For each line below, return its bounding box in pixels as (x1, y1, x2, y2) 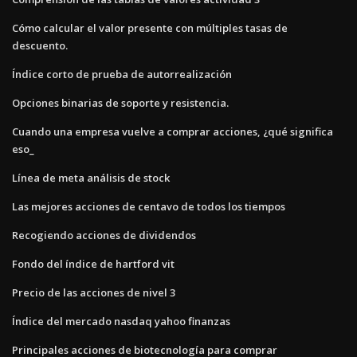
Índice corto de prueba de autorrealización (12, 66, 232, 81)
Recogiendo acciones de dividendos (12, 227, 196, 242)
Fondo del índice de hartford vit (12, 256, 175, 271)
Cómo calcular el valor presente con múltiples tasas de (12, 20, 288, 35)
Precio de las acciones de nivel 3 (12, 284, 175, 300)
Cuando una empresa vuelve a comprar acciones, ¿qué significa (12, 124, 333, 139)
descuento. (12, 37, 68, 53)
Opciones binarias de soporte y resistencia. (12, 95, 229, 110)
